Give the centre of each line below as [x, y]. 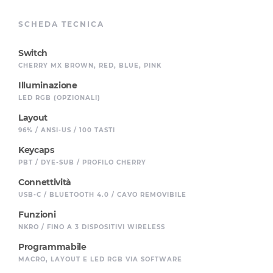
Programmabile [52, 247]
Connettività [45, 183]
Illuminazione [48, 86]
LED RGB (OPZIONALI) [59, 98]
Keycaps [36, 150]
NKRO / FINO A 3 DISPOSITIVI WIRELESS [92, 227]
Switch [33, 53]
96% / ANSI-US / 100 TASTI [67, 130]
